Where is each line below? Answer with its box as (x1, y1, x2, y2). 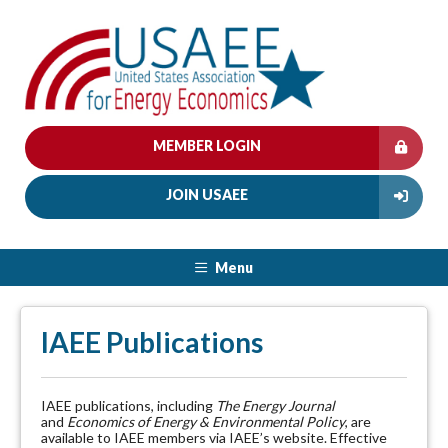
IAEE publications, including (41, 397, 216, 414)
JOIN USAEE (166, 185, 248, 203)
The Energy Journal (216, 397, 335, 414)
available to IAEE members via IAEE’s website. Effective (41, 429, 387, 446)
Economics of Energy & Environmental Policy (67, 413, 345, 430)
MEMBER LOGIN (153, 136, 261, 154)
